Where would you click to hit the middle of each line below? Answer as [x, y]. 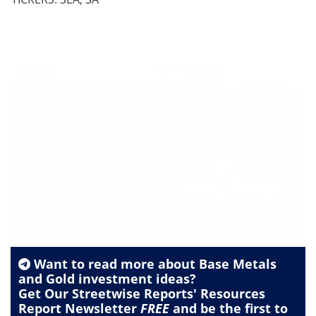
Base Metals [238, 264]
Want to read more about [115, 264]
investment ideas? [135, 279]
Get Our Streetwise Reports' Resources [142, 294]
